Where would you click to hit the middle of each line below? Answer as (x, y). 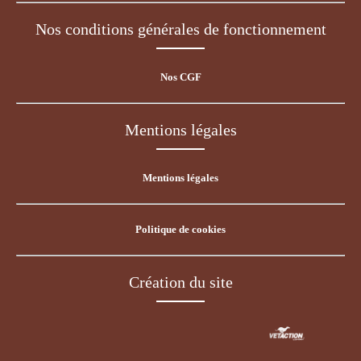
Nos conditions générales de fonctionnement (180, 29)
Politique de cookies (180, 230)
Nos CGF (180, 77)
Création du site (180, 282)
